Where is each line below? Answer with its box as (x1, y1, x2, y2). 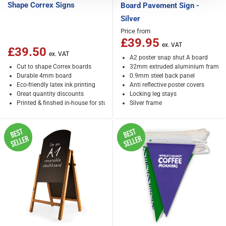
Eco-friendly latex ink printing (16, 81, 95, 88)
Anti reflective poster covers (129, 81, 204, 88)
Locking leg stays (129, 90, 177, 97)
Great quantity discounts (16, 90, 84, 97)
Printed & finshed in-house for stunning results (16, 99, 142, 106)
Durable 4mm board (16, 72, 72, 79)
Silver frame (129, 99, 162, 106)
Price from (121, 27, 150, 35)
